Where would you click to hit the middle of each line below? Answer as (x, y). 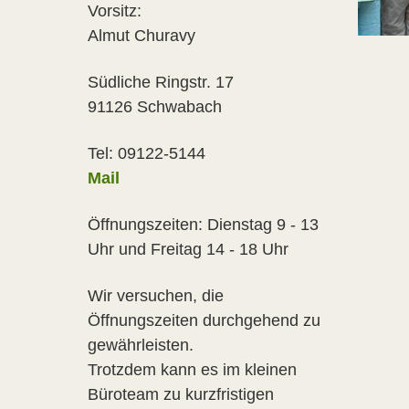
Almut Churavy (142, 36)
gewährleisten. (141, 345)
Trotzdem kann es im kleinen (192, 370)
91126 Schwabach (155, 107)
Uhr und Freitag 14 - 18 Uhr (188, 249)
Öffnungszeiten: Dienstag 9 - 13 (203, 225)
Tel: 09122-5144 (147, 153)
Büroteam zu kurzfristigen (181, 394)
